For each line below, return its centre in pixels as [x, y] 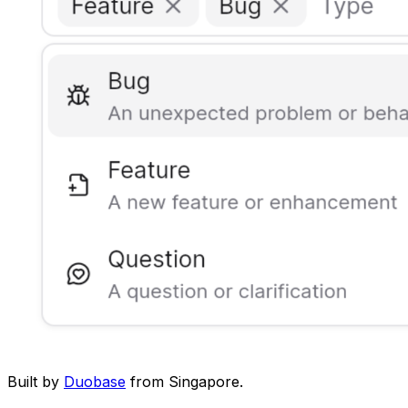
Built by [33, 381]
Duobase [95, 381]
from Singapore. [187, 381]
